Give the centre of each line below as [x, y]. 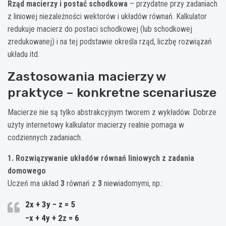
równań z [81, 184]
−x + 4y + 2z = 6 [52, 218]
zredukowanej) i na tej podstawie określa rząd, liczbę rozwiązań [110, 42]
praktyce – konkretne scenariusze [112, 93]
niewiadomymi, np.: [132, 184]
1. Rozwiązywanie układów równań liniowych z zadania [101, 158]
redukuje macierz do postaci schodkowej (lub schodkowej [100, 29]
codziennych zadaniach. [45, 138]
